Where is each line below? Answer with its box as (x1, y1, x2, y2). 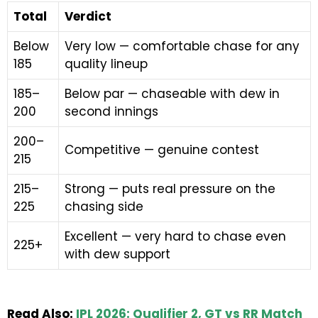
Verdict (65, 7, 111, 25)
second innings (65, 102, 158, 120)
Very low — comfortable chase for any (65, 37, 300, 55)
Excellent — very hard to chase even (65, 227, 286, 245)
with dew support (65, 245, 170, 263)
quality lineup (65, 55, 148, 72)
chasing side (65, 197, 143, 215)
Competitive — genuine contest (65, 141, 259, 158)
